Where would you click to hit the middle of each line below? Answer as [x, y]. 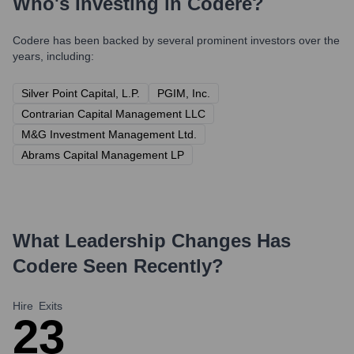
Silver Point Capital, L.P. [81, 93]
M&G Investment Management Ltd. [109, 134]
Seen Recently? [151, 266]
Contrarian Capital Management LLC [113, 114]
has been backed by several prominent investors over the [195, 40]
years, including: [53, 56]
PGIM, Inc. [184, 93]
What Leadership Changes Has [152, 241]
